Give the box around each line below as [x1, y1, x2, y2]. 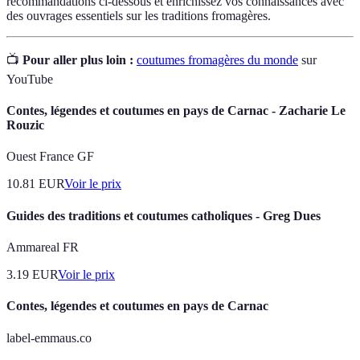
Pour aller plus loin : [22, 52, 133, 67]
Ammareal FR [6, 239, 79, 254]
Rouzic [6, 118, 44, 133]
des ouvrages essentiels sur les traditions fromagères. [6, 8, 271, 22]
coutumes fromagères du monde [137, 52, 298, 67]
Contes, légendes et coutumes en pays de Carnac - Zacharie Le [6, 104, 346, 118]
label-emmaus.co [6, 330, 92, 345]
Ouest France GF [6, 149, 94, 164]
